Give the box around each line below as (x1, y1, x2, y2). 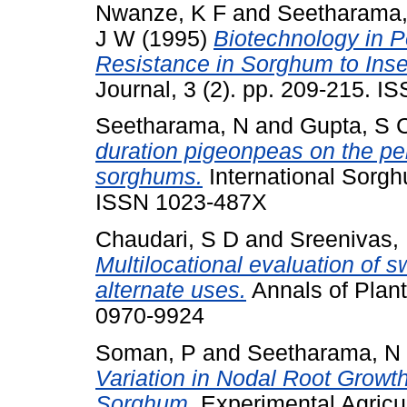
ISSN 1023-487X (95, 190, 267, 215)
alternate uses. (95, 278, 246, 303)
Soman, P (95, 340, 196, 365)
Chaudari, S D (95, 227, 239, 253)
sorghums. (95, 164, 203, 190)
